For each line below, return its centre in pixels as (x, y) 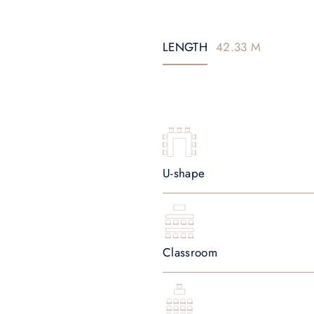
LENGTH (185, 47)
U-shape (184, 173)
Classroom (190, 252)
